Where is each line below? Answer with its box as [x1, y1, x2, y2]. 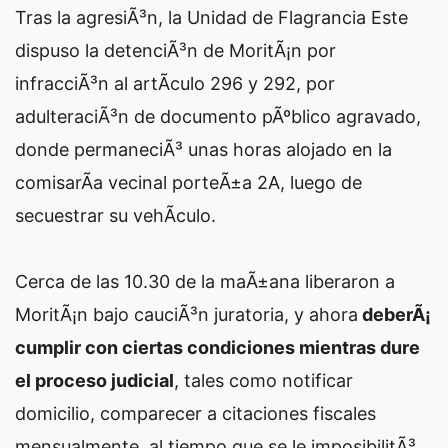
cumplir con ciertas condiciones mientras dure [15, 337, 420, 358]
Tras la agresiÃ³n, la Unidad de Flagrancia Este [15, 7, 408, 28]
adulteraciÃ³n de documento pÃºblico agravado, [15, 106, 421, 127]
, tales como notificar [174, 370, 353, 391]
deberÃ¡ [358, 304, 431, 325]
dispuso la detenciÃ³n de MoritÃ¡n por [15, 40, 336, 61]
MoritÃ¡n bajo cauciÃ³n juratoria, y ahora [15, 304, 358, 325]
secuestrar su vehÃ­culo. [15, 205, 216, 226]
